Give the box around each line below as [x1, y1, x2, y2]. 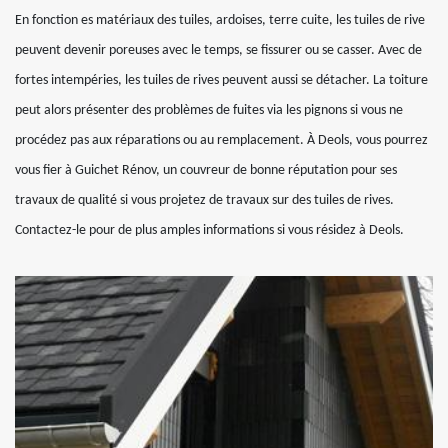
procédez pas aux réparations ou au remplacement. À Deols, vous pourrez [15, 133, 428, 148]
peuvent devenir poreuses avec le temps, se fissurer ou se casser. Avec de [15, 43, 422, 58]
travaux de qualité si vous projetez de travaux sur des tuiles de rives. [15, 193, 394, 208]
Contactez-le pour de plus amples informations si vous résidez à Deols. [15, 223, 404, 238]
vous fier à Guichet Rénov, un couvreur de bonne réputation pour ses [15, 163, 397, 178]
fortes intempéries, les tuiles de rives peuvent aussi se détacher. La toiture [15, 73, 428, 88]
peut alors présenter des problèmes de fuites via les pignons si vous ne [15, 103, 403, 118]
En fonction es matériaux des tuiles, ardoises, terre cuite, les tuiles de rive [15, 13, 425, 28]
